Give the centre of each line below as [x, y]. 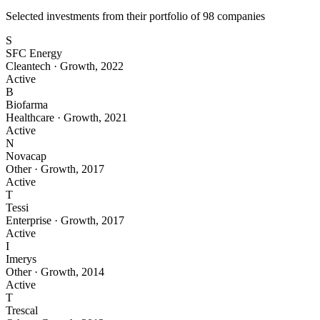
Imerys [21, 259]
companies [240, 16]
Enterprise [29, 221]
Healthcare [30, 118]
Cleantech [28, 66]
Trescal [22, 311]
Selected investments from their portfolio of [104, 16]
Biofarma [27, 105]
